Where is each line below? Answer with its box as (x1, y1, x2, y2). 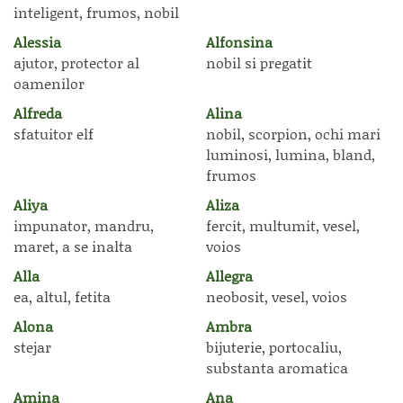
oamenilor (13, 73, 85, 94)
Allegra (206, 265, 253, 286)
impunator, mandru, (13, 215, 154, 236)
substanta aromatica (206, 357, 348, 378)
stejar (13, 336, 51, 357)
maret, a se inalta (13, 236, 132, 256)
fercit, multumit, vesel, (206, 215, 360, 236)
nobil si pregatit (206, 52, 312, 73)
